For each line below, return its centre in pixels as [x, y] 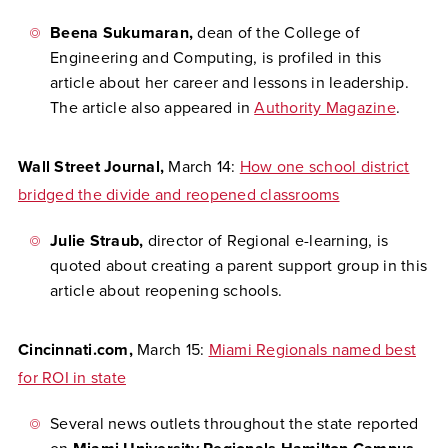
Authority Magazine [325, 108]
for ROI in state [72, 378]
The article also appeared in [152, 108]
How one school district [324, 167]
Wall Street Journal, [93, 167]
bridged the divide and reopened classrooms [179, 195]
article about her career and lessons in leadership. [229, 83]
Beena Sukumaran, [121, 33]
